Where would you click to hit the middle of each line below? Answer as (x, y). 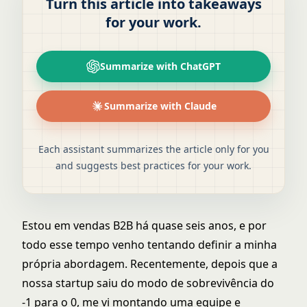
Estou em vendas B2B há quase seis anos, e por (144, 226)
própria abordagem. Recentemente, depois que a (150, 264)
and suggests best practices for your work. (153, 166)
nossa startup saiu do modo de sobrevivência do (148, 283)
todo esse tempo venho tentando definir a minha (149, 245)
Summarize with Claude (160, 106)
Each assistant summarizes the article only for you (153, 149)
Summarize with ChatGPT (160, 66)
